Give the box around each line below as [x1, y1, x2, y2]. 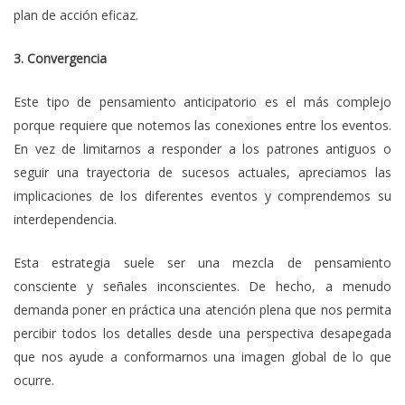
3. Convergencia [14, 50, 107, 68]
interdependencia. [14, 211, 117, 229]
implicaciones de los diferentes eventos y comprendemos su [14, 187, 391, 205]
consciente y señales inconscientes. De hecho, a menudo [14, 278, 391, 296]
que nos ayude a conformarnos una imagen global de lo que [14, 348, 391, 366]
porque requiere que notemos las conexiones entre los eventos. [14, 117, 391, 135]
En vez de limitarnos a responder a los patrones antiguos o [14, 140, 391, 158]
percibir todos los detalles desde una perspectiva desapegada [14, 325, 391, 343]
